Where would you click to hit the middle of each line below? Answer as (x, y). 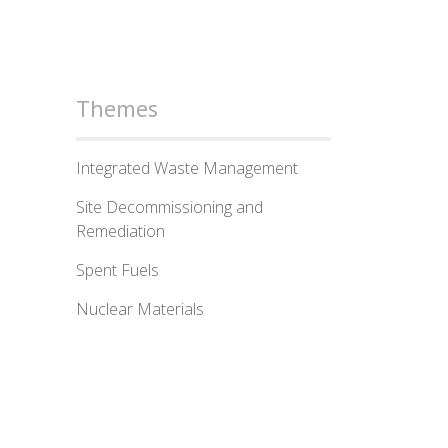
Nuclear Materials (140, 309)
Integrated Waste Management (187, 168)
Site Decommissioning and (169, 207)
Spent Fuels (117, 270)
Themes (117, 108)
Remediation (120, 231)
